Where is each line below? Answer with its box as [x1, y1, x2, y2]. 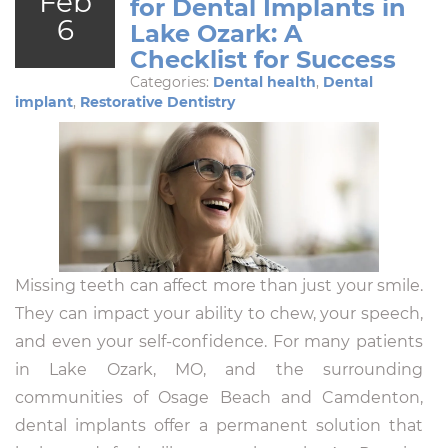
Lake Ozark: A [130, 18, 302, 48]
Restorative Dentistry [80, 92, 235, 111]
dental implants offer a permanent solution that [15, 415, 423, 435]
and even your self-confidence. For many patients [15, 331, 423, 351]
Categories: [130, 72, 213, 91]
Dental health [213, 72, 316, 91]
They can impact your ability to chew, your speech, [15, 303, 423, 323]
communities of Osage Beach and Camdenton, [15, 387, 423, 407]
